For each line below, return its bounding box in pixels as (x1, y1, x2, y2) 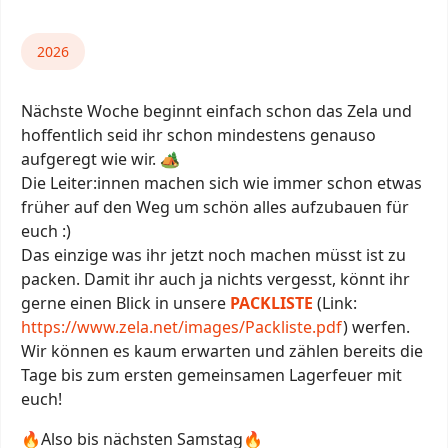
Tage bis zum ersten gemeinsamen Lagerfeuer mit (21, 364, 402, 386)
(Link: (317, 292, 357, 314)
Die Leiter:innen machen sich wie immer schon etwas (21, 172, 422, 194)
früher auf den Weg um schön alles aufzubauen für (21, 196, 409, 218)
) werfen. (343, 316, 414, 338)
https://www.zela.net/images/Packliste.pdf (21, 316, 343, 338)
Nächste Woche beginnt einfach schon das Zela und (21, 100, 412, 122)
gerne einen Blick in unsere (21, 292, 230, 314)
